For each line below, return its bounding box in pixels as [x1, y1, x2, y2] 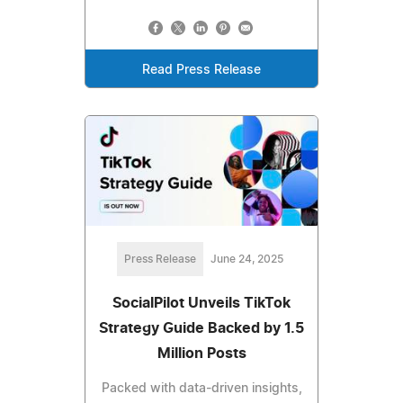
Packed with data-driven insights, [101, 381, 302, 395]
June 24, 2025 [210, 253, 283, 264]
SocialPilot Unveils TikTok [112, 295, 291, 310]
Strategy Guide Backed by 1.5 [99, 320, 304, 336]
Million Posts [157, 345, 246, 361]
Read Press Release [142, 63, 261, 76]
